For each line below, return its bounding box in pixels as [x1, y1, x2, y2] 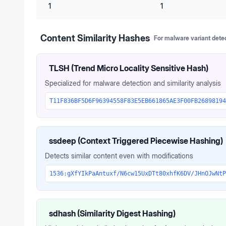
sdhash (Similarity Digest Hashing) [49, 208, 176, 218]
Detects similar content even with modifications [45, 151, 193, 160]
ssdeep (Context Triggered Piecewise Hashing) [49, 136, 223, 146]
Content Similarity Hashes [40, 33, 150, 43]
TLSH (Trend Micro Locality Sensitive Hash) [49, 63, 208, 73]
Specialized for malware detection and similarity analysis [45, 79, 221, 87]
